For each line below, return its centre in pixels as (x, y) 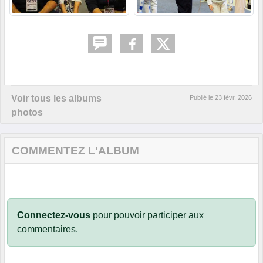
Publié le (202, 97)
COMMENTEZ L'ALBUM (75, 150)
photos (27, 112)
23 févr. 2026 (233, 97)
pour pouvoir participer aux (147, 215)
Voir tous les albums (56, 98)
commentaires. (48, 229)
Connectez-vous (54, 215)
